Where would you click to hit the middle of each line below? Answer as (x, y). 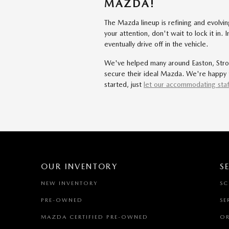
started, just (124, 84)
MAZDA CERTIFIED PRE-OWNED (95, 217)
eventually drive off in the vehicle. (156, 44)
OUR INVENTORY (79, 166)
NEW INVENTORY (69, 183)
